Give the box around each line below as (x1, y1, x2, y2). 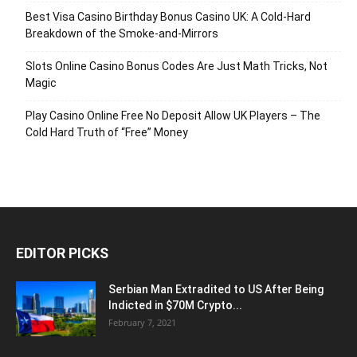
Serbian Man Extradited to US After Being (108, 283, 324, 296)
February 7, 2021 (108, 316, 176, 328)
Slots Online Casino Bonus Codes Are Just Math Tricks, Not (25, 60, 328, 73)
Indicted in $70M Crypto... (108, 299, 242, 312)
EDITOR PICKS (16, 245, 108, 261)
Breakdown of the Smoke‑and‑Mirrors (25, 27, 218, 40)
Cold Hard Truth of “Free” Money (25, 126, 188, 139)
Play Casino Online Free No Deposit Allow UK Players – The (25, 109, 320, 122)
